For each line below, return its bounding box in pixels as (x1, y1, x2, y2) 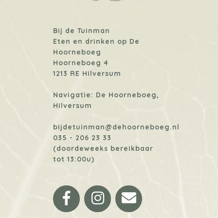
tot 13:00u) (53, 154, 94, 163)
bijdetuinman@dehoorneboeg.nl (53, 122, 180, 131)
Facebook (62, 186, 128, 205)
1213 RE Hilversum (53, 69, 121, 78)
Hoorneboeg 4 (53, 58, 109, 67)
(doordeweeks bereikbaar (53, 144, 153, 153)
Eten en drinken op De (53, 36, 140, 46)
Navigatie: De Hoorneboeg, (53, 90, 159, 99)
